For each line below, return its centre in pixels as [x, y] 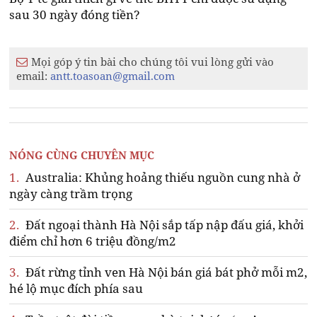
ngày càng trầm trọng [71, 194]
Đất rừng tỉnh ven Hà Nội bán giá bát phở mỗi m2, [165, 272]
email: [34, 76]
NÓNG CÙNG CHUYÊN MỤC [82, 155]
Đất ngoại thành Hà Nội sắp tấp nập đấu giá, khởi [163, 225]
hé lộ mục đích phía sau [76, 289]
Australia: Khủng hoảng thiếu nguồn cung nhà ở [162, 178]
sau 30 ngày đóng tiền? [75, 15]
